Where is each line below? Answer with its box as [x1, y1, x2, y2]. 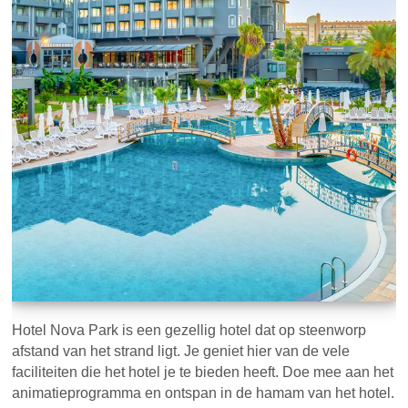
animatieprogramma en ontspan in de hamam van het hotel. [12, 385, 395, 402]
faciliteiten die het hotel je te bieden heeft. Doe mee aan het [12, 364, 394, 381]
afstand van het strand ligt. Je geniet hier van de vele [12, 343, 351, 360]
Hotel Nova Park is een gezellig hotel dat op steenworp [12, 322, 367, 339]
